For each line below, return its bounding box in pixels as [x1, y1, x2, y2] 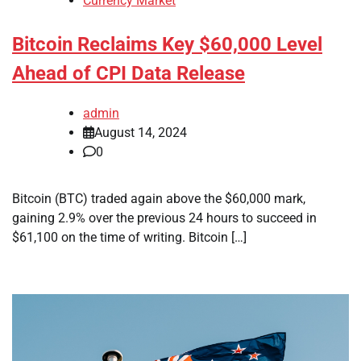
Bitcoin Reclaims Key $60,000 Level [12, 33, 322, 56]
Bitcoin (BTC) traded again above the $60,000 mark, [12, 190, 305, 206]
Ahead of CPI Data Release [12, 62, 245, 85]
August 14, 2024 [94, 124, 187, 140]
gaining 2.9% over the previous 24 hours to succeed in [12, 210, 317, 226]
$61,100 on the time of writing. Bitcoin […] [12, 229, 247, 245]
